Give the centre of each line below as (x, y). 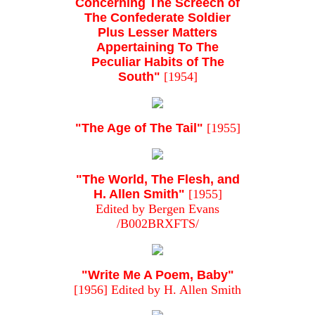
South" (139, 77)
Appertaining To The (157, 47)
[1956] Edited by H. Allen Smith (157, 290)
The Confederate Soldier (157, 18)
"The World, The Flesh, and (157, 180)
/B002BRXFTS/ (157, 224)
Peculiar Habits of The (157, 62)
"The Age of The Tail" (139, 128)
